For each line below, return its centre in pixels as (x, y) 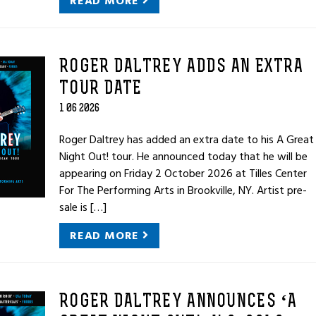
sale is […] (83, 207)
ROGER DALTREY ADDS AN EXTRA (182, 67)
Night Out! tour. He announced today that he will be (183, 157)
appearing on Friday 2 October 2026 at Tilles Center (183, 174)
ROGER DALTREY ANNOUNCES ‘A (178, 302)
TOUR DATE (101, 89)
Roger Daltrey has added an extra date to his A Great (187, 140)
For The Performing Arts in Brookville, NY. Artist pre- (183, 190)
